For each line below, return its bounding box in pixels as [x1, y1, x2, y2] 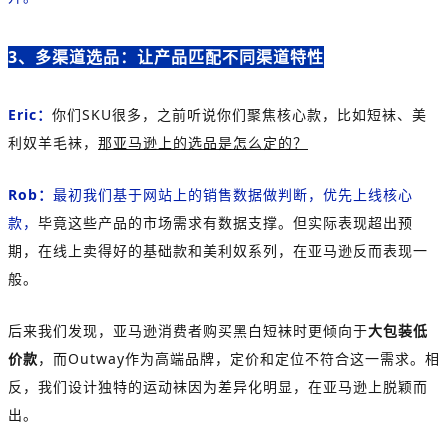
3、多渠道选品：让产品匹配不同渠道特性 [8, 45, 324, 68]
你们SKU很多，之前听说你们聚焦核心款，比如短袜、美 [52, 104, 427, 124]
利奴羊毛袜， [8, 132, 98, 152]
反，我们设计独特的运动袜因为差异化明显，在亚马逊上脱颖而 [8, 376, 428, 396]
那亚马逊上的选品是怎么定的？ [98, 132, 308, 152]
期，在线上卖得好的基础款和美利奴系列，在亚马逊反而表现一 [8, 240, 428, 260]
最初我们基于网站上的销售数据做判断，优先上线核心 [53, 184, 413, 204]
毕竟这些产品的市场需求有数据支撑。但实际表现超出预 [38, 212, 413, 232]
